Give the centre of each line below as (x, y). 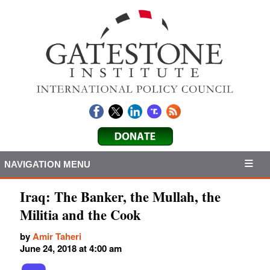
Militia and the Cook (80, 215)
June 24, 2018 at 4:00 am (71, 249)
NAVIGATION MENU (47, 164)
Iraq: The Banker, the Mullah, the (120, 197)
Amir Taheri (57, 237)
